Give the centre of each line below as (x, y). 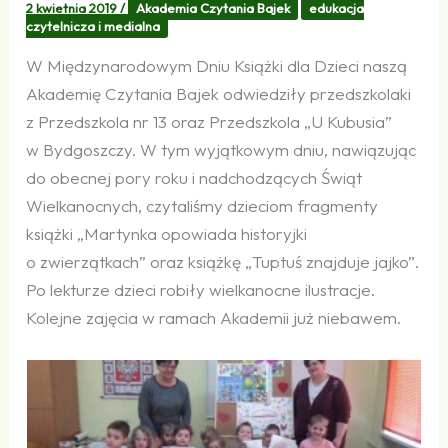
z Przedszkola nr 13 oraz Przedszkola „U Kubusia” (209, 121)
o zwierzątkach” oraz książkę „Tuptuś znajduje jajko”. (223, 261)
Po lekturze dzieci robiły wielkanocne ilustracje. (201, 289)
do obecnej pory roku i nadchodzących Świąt (194, 177)
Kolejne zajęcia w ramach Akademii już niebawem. (214, 317)
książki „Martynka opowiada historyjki (167, 233)
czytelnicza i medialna (93, 25)
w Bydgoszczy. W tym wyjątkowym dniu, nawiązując (221, 149)
